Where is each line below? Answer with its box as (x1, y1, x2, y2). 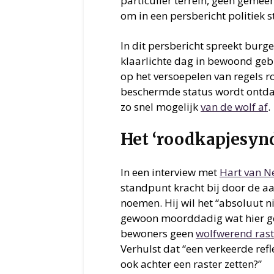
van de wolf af (201, 100, 268, 114)
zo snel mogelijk (120, 100, 201, 114)
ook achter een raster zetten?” (120, 257, 262, 272)
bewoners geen (120, 226, 196, 241)
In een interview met (120, 165, 220, 180)
